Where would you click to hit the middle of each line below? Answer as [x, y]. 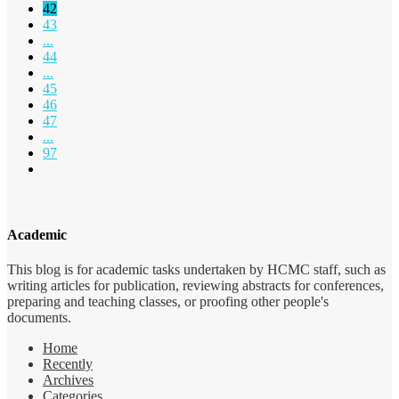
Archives [68, 379]
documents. [39, 317]
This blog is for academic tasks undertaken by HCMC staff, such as [196, 269]
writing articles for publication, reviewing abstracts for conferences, [195, 285]
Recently [68, 363]
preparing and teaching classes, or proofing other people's [168, 301]
